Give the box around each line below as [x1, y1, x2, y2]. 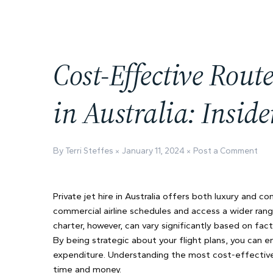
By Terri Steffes [53, 146, 115, 156]
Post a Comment [193, 146, 258, 156]
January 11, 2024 [122, 146, 185, 156]
